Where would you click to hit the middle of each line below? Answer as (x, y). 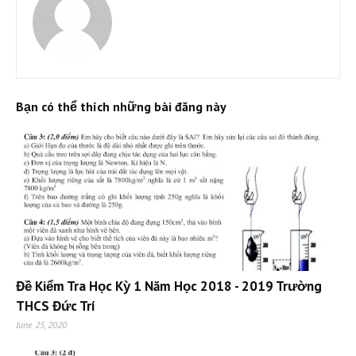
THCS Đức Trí (56, 306)
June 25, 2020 (41, 325)
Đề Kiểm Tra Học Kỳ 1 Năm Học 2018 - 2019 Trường (169, 286)
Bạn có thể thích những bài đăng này (121, 107)
